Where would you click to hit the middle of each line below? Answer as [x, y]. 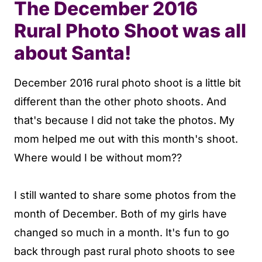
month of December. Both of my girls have [120, 214]
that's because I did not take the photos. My [124, 120]
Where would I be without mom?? [98, 158]
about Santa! [73, 53]
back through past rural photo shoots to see [125, 251]
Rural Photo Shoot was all [130, 31]
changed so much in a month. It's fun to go [122, 232]
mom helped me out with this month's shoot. [126, 139]
